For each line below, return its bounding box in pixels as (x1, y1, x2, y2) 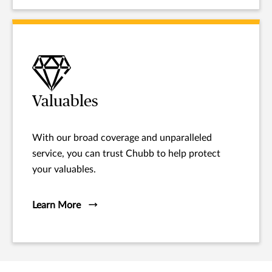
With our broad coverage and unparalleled (32, 132, 212, 143)
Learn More (32, 200, 81, 210)
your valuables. (32, 164, 96, 174)
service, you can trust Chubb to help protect (32, 148, 220, 158)
